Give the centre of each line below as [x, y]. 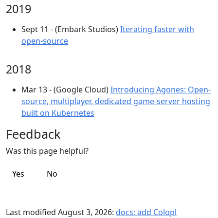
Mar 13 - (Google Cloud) [66, 90]
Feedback [33, 134]
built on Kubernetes [58, 113]
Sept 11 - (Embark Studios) [71, 29]
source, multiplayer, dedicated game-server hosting [116, 101]
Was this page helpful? [47, 151]
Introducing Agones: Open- [161, 90]
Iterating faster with [157, 29]
